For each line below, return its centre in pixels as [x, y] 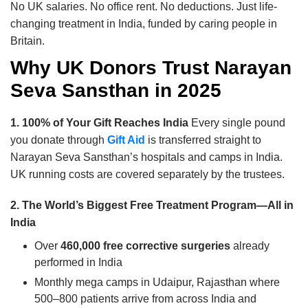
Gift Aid [126, 140]
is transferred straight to [203, 140]
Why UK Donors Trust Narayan [151, 68]
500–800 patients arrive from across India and [145, 299]
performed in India [78, 263]
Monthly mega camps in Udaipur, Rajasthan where [157, 283]
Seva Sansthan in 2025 [116, 91]
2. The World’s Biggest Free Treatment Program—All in [152, 206]
